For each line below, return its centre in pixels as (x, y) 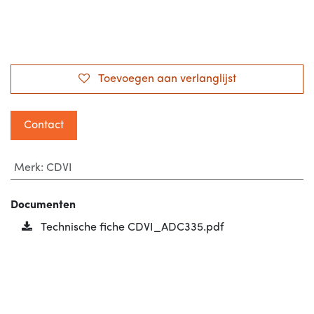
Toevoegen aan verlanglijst (167, 79)
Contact (44, 125)
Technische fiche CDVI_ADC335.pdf (131, 228)
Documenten (43, 205)
